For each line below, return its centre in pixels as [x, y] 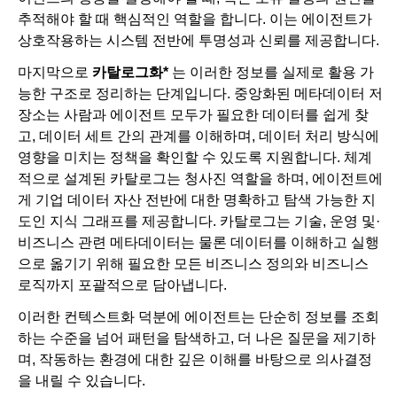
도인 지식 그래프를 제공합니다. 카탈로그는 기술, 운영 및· [199, 222]
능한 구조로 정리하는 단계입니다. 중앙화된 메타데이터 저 [200, 94]
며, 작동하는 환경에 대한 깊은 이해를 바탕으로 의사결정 [195, 360]
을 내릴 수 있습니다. [82, 381]
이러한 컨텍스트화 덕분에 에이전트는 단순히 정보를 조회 [198, 317]
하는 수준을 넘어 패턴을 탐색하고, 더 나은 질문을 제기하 [197, 339]
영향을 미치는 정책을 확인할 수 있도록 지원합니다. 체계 [195, 158]
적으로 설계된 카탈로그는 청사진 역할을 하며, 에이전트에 [200, 179]
